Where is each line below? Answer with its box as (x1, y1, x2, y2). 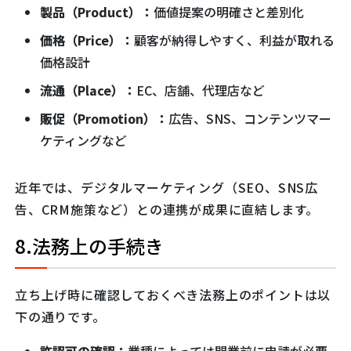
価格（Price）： (40, 31, 134, 50)
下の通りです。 (15, 306, 106, 326)
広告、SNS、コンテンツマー (168, 109, 331, 128)
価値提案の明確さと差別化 (154, 2, 304, 22)
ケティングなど (40, 131, 127, 150)
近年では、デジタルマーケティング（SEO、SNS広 (15, 178, 318, 197)
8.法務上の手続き (15, 232, 164, 260)
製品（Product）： (40, 2, 154, 22)
